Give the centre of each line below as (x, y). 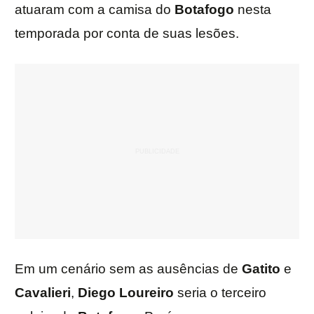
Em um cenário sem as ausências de (128, 269)
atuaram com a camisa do (93, 10)
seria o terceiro (220, 293)
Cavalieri (43, 293)
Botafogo (203, 10)
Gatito (261, 269)
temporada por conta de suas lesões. (127, 34)
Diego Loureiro (126, 293)
